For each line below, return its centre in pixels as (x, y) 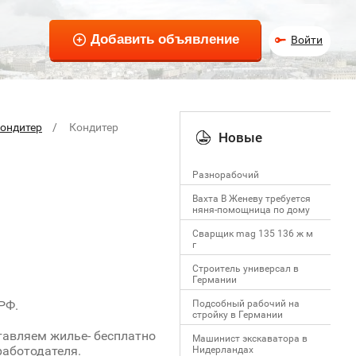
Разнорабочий (226, 175)
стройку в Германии (238, 315)
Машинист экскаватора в (250, 339)
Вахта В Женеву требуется (252, 199)
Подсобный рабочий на (246, 304)
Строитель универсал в (246, 269)
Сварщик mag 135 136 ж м (253, 234)
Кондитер (94, 127)
